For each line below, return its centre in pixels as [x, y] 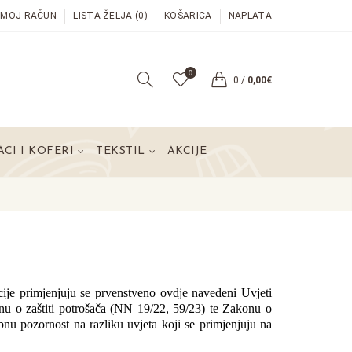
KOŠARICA [188, 16]
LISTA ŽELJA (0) [110, 16]
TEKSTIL [121, 151]
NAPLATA [250, 16]
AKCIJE [187, 151]
